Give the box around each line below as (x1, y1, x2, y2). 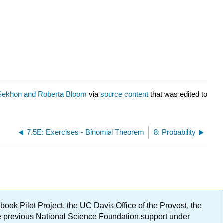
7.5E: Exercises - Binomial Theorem (27, 127, 145, 136)
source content (100, 89, 148, 98)
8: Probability (154, 127, 196, 136)
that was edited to (148, 89, 207, 98)
